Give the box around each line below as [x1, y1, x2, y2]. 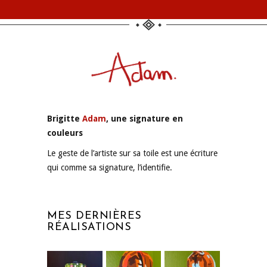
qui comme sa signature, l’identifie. [47, 163, 172, 173]
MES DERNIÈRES [47, 210, 142, 222]
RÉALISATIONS [47, 222, 131, 234]
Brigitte [47, 114, 82, 124]
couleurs [47, 128, 83, 138]
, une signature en [106, 114, 183, 124]
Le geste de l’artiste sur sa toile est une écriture [47, 148, 218, 159]
